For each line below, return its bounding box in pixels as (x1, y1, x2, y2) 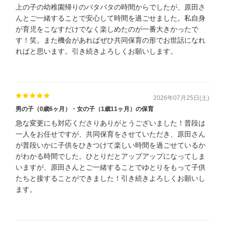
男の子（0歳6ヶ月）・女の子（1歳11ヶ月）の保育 (16, 105, 154, 113)
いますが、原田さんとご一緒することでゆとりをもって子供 (16, 163, 205, 172)
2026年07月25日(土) (153, 94, 209, 102)
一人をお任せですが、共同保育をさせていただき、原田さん (16, 130, 205, 139)
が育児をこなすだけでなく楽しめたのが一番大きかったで (16, 25, 198, 34)
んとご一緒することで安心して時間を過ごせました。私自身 (16, 14, 205, 23)
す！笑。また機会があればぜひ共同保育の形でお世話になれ (16, 36, 205, 45)
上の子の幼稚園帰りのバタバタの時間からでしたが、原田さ (16, 3, 205, 12)
